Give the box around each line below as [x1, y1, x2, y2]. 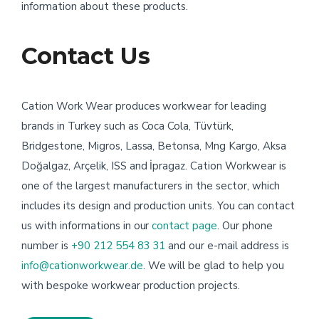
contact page [152, 219, 218, 233]
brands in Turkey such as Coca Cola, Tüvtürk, [21, 119, 234, 133]
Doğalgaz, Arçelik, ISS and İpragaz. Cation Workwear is [21, 159, 286, 173]
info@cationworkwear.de [21, 258, 143, 273]
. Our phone [217, 219, 273, 233]
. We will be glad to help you [142, 258, 284, 273]
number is [21, 239, 71, 253]
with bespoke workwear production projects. [21, 278, 241, 293]
